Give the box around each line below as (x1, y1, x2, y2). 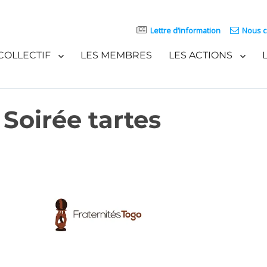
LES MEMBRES (80, 49, 152, 61)
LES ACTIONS (168, 49, 232, 61)
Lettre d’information (150, 25, 221, 36)
